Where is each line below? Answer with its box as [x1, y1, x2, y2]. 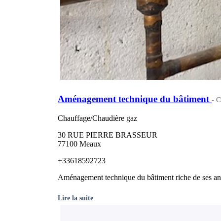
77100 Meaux [58, 139, 101, 148]
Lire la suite [58, 193, 93, 202]
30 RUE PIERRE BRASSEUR [58, 130, 157, 139]
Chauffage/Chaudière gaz [58, 113, 137, 122]
